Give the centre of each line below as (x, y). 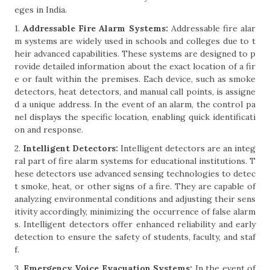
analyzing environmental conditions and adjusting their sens (135, 199)
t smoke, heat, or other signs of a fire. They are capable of (135, 186)
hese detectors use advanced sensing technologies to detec (135, 174)
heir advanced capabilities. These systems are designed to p (135, 54)
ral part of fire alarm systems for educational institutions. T (135, 161)
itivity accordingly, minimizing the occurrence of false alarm (135, 212)
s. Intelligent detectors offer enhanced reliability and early (135, 224)
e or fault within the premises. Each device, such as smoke (135, 79)
